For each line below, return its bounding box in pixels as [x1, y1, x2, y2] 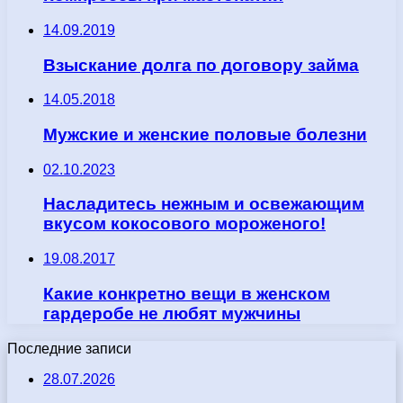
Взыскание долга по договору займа [43, 55, 359, 75]
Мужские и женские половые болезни [43, 124, 367, 144]
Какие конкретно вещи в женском [43, 283, 330, 303]
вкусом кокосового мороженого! [43, 214, 326, 234]
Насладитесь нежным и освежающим [43, 194, 364, 214]
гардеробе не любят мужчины [43, 303, 300, 323]
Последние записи [7, 340, 131, 356]
